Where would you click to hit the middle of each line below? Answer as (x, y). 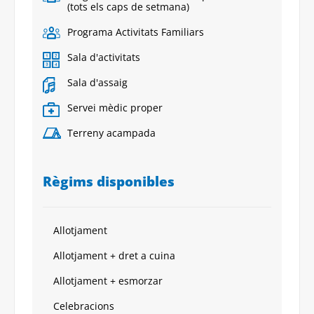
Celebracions (84, 306)
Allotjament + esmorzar (108, 280)
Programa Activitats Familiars (136, 32)
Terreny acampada (111, 132)
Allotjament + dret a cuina (114, 255)
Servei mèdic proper (115, 107)
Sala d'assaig (97, 82)
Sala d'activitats (104, 57)
